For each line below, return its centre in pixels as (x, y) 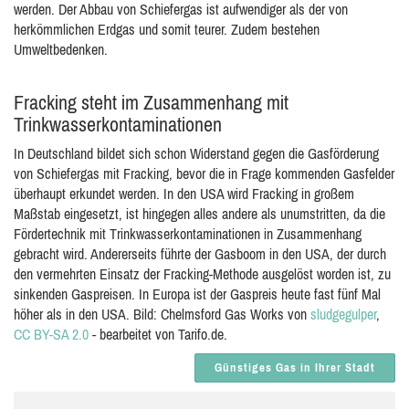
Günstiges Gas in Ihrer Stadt (295, 367)
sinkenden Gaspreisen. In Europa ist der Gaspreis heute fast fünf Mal (197, 294)
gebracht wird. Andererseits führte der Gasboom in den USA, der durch (200, 254)
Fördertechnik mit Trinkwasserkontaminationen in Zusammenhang (188, 234)
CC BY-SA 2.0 (51, 334)
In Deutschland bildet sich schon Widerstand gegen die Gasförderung (196, 153)
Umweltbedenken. (61, 49)
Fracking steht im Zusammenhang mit (151, 102)
